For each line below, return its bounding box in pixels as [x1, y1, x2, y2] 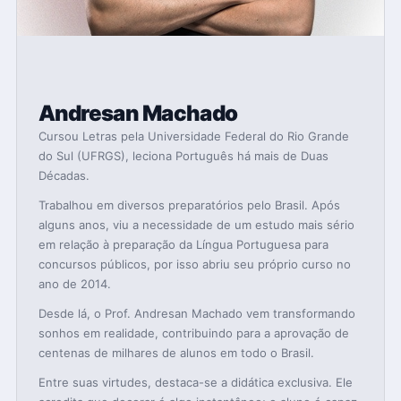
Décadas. [38, 168, 90, 183]
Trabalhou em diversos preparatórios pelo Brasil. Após [38, 198, 340, 213]
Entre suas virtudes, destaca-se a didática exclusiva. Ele [38, 375, 353, 390]
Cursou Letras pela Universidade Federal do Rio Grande [38, 129, 349, 144]
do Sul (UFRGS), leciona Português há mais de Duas [38, 149, 328, 164]
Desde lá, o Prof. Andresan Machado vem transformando [38, 306, 355, 321]
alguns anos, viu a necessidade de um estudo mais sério [38, 218, 354, 233]
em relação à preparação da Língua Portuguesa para [38, 237, 328, 252]
